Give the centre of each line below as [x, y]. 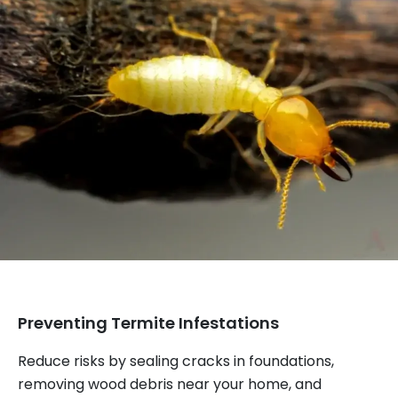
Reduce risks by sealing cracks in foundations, [176, 361]
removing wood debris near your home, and [170, 384]
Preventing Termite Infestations [148, 323]
